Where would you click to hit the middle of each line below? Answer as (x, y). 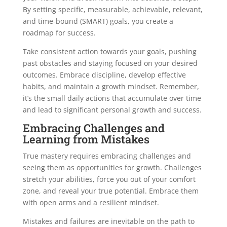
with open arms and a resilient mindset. (91, 203)
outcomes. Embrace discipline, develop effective (104, 75)
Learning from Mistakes (86, 139)
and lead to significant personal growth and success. (112, 110)
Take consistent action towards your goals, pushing (109, 52)
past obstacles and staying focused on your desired (110, 63)
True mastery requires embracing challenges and (107, 156)
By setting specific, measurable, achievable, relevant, (112, 10)
